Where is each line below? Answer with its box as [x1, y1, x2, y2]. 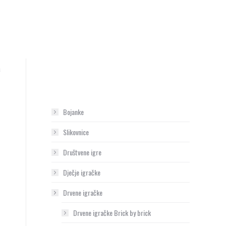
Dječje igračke [63, 167, 100, 178]
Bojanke [63, 106, 84, 117]
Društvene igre [63, 147, 101, 157]
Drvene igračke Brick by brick [73, 207, 151, 218]
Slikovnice [63, 127, 89, 137]
